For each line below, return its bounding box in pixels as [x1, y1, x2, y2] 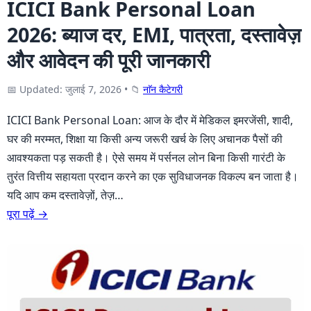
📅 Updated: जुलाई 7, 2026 [7, 82, 121, 96]
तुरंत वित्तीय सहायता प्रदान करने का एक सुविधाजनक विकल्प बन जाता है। [7, 168, 299, 184]
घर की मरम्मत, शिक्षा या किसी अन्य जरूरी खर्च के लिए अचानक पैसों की [7, 131, 283, 146]
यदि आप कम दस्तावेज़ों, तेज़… [7, 187, 124, 203]
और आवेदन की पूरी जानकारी [7, 46, 210, 74]
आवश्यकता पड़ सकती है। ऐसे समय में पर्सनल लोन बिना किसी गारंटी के [7, 149, 285, 165]
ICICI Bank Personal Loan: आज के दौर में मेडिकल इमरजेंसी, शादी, [7, 112, 293, 128]
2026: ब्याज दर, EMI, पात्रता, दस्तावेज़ [7, 20, 301, 48]
